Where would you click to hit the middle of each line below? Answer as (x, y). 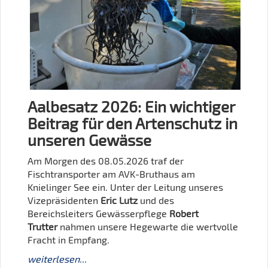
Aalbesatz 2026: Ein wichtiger (131, 106)
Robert (184, 214)
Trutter (42, 227)
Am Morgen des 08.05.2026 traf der (106, 161)
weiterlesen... (57, 259)
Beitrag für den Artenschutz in (133, 123)
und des (156, 200)
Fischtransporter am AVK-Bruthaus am (111, 174)
